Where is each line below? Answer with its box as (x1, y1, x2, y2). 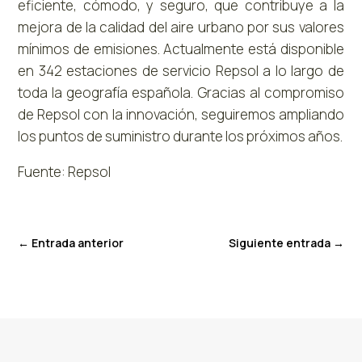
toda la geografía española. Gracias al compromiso (18, 83, 344, 103)
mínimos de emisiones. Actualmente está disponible (18, 40, 344, 59)
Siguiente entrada (228, 235, 330, 251)
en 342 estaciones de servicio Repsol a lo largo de (18, 61, 344, 81)
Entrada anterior (32, 235, 124, 251)
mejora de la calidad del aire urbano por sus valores (18, 18, 344, 37)
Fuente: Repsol (18, 162, 112, 182)
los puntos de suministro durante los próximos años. (18, 127, 343, 146)
